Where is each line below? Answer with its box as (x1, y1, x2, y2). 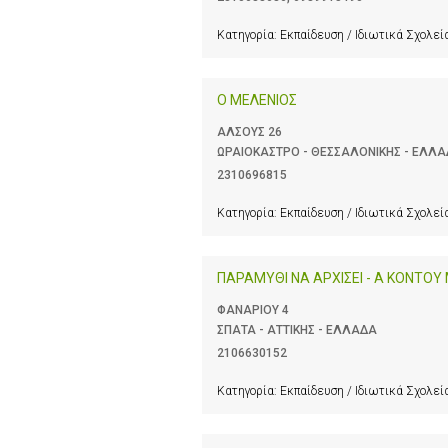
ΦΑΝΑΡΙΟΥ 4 (217, 303, 289, 318)
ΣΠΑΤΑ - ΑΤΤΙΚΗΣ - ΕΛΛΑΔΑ (217, 323, 377, 338)
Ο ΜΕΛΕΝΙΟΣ (217, 91, 297, 108)
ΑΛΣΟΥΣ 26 (217, 124, 282, 139)
